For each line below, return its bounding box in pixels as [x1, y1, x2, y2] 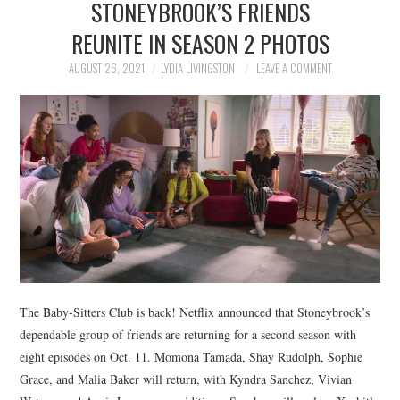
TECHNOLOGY [37, 179, 122, 202]
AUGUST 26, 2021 [68, 60, 145, 77]
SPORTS [37, 134, 88, 156]
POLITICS [37, 43, 96, 65]
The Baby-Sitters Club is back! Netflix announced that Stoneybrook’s [20, 304, 371, 321]
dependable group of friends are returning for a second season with [20, 326, 357, 344]
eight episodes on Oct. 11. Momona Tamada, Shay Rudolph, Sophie [20, 348, 363, 366]
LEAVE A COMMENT [255, 60, 332, 77]
